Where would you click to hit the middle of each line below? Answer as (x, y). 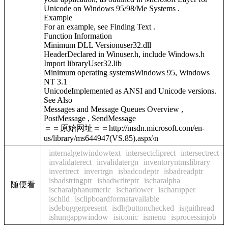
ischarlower (135, 190)
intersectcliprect (151, 153)
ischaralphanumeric (80, 190)
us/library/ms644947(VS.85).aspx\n (101, 138)
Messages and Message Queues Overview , (113, 109)
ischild (59, 199)
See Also (58, 100)
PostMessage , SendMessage (90, 118)
